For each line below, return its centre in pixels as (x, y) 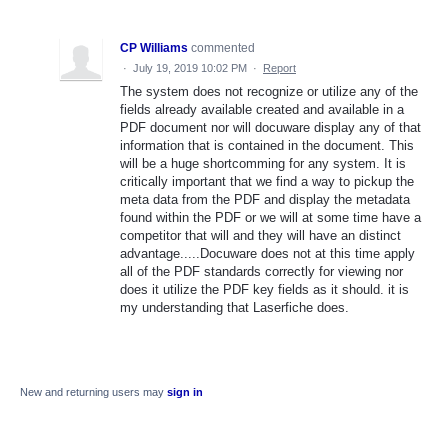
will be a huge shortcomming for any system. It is (263, 163)
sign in (185, 391)
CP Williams (154, 47)
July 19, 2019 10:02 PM (190, 67)
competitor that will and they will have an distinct (260, 235)
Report (279, 67)
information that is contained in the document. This (267, 145)
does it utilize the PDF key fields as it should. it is (264, 289)
